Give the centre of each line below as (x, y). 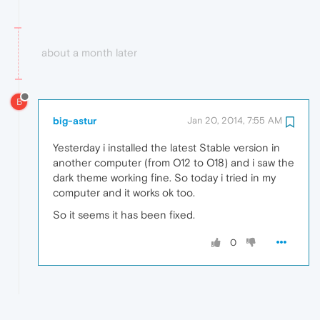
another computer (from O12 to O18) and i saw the (174, 163)
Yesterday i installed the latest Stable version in (166, 148)
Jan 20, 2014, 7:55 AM (235, 121)
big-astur (75, 121)
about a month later (89, 53)
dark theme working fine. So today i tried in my (164, 178)
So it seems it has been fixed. (124, 215)
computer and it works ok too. (124, 193)
